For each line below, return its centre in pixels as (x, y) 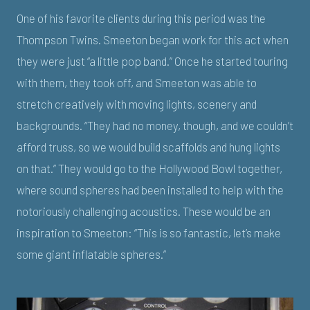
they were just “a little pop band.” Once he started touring (152, 61)
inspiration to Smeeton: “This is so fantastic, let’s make (149, 233)
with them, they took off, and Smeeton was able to (137, 83)
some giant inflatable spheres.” (91, 254)
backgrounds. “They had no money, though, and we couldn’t (155, 126)
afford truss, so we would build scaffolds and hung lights (148, 147)
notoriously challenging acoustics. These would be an (144, 211)
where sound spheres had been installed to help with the (150, 190)
